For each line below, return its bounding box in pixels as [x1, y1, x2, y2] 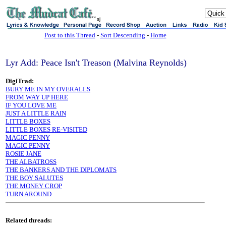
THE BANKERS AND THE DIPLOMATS [6, 166, 117, 174]
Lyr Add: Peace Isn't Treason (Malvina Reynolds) [6, 58, 187, 68]
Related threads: [6, 216, 52, 224]
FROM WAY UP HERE [6, 93, 68, 101]
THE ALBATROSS [6, 158, 56, 165]
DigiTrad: [6, 77, 34, 85]
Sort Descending [100, 31, 145, 39]
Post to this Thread [44, 31, 95, 39]
